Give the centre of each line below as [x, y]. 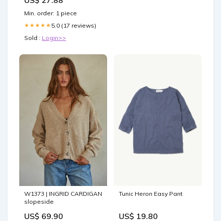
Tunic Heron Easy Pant [151, 193]
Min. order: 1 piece [51, 13]
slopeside [39, 201]
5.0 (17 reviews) [74, 25]
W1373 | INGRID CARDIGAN [63, 193]
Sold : [33, 37]
